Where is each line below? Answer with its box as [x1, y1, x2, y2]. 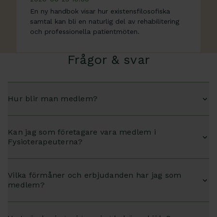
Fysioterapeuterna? [8, 137, 83, 146]
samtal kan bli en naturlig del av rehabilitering [30, 17, 179, 25]
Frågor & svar [67, 52, 150, 67]
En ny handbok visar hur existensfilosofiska [30, 7, 170, 15]
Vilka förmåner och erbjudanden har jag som [8, 170, 182, 180]
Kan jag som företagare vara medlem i [8, 127, 156, 137]
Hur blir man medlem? [8, 93, 98, 103]
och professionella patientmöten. [30, 27, 139, 35]
